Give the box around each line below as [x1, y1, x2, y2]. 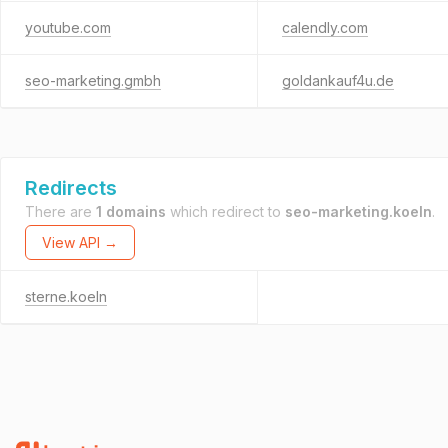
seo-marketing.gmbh [25, 72, 161, 89]
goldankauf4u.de [282, 72, 394, 89]
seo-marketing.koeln [285, 203, 432, 220]
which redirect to [166, 203, 285, 220]
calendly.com [282, 19, 368, 36]
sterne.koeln [25, 288, 107, 305]
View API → [42, 234, 118, 251]
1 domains [96, 203, 166, 220]
